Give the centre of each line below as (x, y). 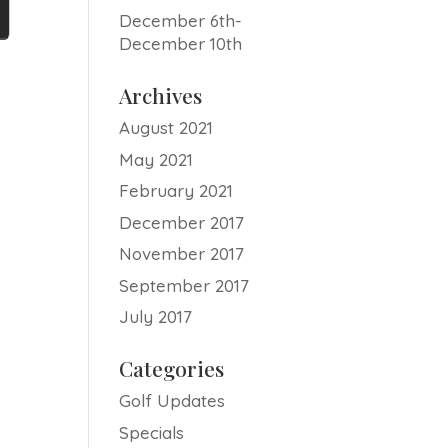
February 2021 (176, 190)
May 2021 (156, 159)
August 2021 (166, 127)
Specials (152, 432)
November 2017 (182, 253)
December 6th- (181, 20)
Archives (161, 95)
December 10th (181, 43)
